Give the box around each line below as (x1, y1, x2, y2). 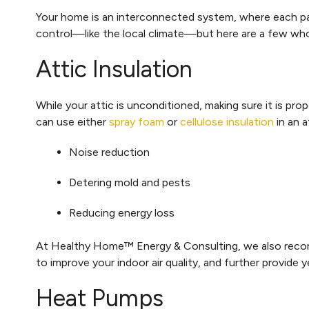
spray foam (109, 115, 164, 128)
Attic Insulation (36, 55, 192, 83)
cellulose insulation (180, 115, 274, 128)
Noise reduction (69, 146, 150, 159)
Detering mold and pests (69, 176, 190, 189)
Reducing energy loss (69, 206, 175, 219)
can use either (36, 115, 109, 128)
